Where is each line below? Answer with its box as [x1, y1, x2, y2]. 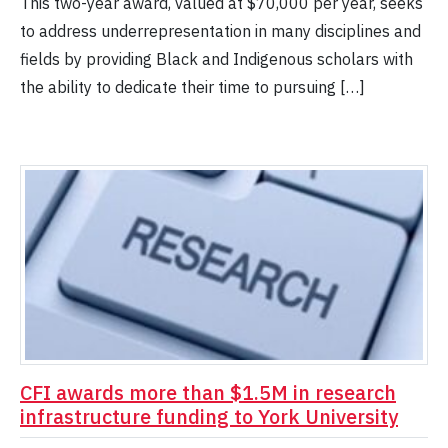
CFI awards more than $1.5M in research [20, 379, 396, 407]
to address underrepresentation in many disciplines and [20, 21, 421, 42]
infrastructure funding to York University [20, 403, 398, 431]
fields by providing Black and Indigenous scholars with [20, 49, 413, 70]
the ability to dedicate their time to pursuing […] [20, 77, 365, 98]
